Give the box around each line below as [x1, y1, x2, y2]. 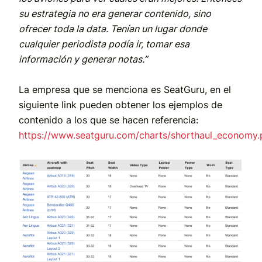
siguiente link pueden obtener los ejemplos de [19, 99, 222, 111]
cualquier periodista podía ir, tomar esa [19, 38, 189, 50]
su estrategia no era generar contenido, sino [19, 8, 211, 20]
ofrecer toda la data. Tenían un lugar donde [19, 23, 207, 35]
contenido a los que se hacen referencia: [19, 114, 198, 126]
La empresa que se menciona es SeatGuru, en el [19, 84, 231, 96]
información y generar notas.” [19, 53, 147, 65]
